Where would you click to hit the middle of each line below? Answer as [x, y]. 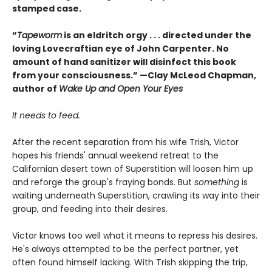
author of [36, 89]
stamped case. [47, 9]
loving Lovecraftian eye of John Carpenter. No [121, 49]
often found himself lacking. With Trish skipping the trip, [130, 263]
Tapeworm [39, 36]
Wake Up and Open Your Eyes [121, 89]
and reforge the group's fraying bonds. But [103, 182]
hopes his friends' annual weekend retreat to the [115, 156]
